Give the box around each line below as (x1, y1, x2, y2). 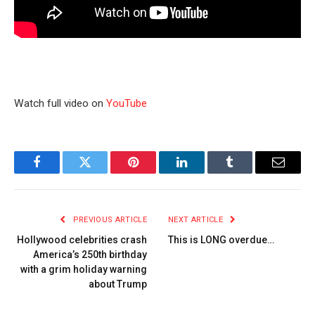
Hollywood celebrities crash (17, 234, 147, 246)
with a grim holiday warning (20, 264, 147, 276)
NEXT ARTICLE (168, 215, 226, 225)
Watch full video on (14, 97, 106, 110)
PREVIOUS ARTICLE (70, 215, 147, 225)
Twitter (84, 166, 121, 179)
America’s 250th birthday (33, 249, 147, 261)
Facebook (35, 166, 85, 179)
